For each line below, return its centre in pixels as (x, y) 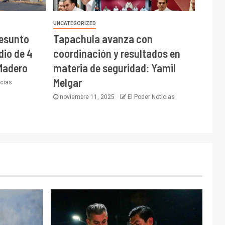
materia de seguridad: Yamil (114, 68)
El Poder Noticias (151, 97)
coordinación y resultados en (117, 53)
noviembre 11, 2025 (87, 97)
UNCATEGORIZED (74, 24)
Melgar (67, 83)
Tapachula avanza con (103, 39)
